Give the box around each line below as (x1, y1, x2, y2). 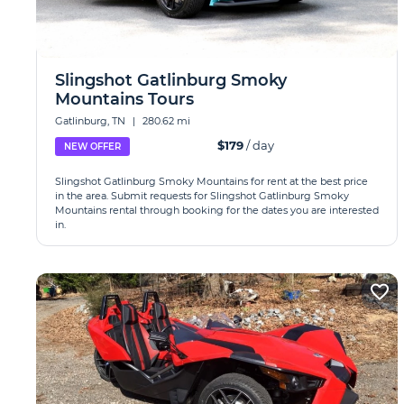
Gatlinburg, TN (55, 115, 128, 127)
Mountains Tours (55, 89, 194, 109)
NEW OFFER (64, 141, 121, 152)
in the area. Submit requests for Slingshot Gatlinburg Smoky (55, 189, 349, 202)
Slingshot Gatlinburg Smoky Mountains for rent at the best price (55, 175, 368, 188)
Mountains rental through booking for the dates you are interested (55, 204, 379, 216)
